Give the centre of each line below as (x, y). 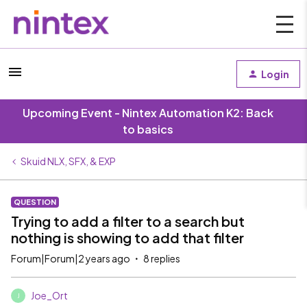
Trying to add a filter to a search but (128, 221)
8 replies (162, 258)
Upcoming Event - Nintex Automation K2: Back (148, 113)
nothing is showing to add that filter (127, 237)
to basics (148, 129)
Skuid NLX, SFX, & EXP (68, 161)
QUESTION (35, 202)
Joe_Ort (49, 295)
